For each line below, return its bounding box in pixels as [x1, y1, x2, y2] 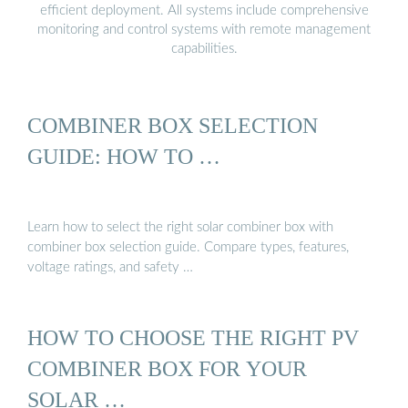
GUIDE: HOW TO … [27, 144, 220, 169]
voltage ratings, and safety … [27, 260, 193, 274]
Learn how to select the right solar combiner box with [27, 219, 333, 234]
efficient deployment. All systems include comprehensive [39, 3, 369, 17]
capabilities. [170, 41, 238, 56]
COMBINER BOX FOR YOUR [27, 355, 307, 381]
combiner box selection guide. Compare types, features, [27, 240, 349, 254]
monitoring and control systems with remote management [37, 22, 371, 36]
